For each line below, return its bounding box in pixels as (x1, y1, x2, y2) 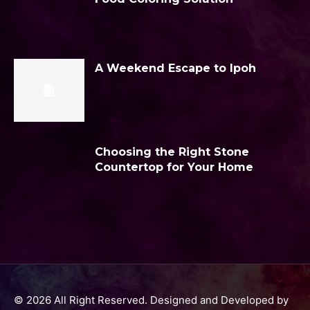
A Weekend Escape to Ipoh (95, 61, 256, 75)
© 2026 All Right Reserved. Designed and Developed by (14, 293, 289, 307)
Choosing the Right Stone (95, 145, 249, 159)
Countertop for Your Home (95, 161, 253, 174)
